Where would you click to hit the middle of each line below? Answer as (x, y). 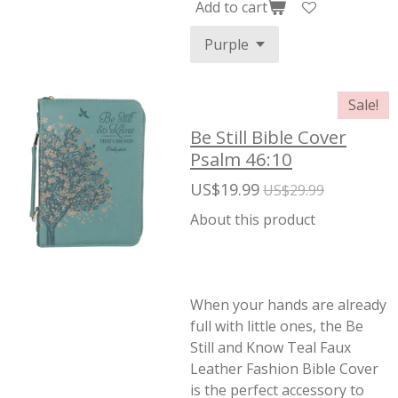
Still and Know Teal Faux (271, 347)
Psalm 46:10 (241, 159)
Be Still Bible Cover (268, 137)
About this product (253, 219)
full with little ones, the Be (277, 326)
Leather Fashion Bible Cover (284, 369)
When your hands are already (288, 305)
